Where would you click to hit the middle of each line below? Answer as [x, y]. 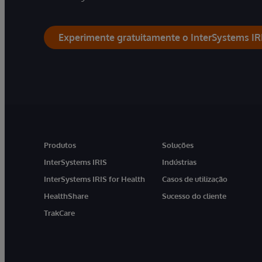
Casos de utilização [195, 179]
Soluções [178, 145]
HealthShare [66, 196]
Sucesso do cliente [194, 196]
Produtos [60, 145]
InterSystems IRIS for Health [94, 179]
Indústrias [180, 162]
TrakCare [59, 213]
